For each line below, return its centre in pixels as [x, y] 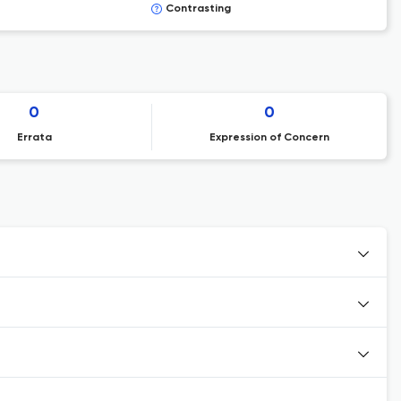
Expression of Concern [269, 138]
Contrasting [198, 9]
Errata [34, 138]
